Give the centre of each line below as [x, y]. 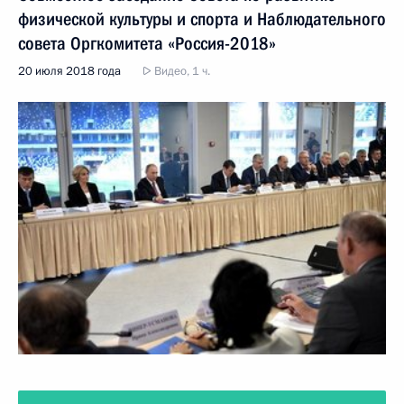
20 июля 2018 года [69, 71]
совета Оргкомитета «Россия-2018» [147, 43]
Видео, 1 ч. [181, 71]
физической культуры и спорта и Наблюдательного [202, 18]
